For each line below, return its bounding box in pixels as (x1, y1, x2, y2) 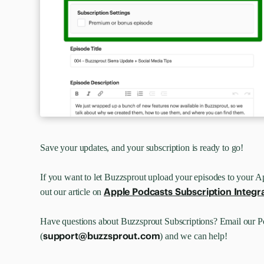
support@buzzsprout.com (42, 229, 160, 242)
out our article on (40, 186, 104, 197)
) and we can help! (160, 230, 230, 241)
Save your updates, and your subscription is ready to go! (40, 142, 244, 153)
